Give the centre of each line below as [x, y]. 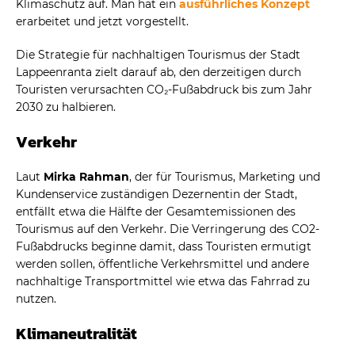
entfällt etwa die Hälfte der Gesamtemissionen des [156, 211]
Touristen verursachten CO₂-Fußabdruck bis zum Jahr [164, 89]
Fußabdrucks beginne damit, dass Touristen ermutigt [164, 246]
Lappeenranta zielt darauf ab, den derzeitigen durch [158, 72]
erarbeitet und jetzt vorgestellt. [102, 21]
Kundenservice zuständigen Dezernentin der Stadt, [157, 194]
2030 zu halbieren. [66, 107]
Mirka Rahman [86, 176]
